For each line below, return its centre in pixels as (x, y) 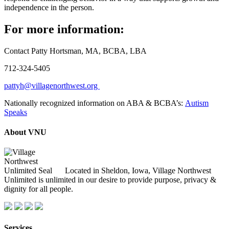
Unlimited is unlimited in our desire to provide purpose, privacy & (110, 180)
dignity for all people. (39, 189)
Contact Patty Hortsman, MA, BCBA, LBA (75, 51)
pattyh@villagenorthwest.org (52, 85)
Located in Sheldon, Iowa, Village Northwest (137, 171)
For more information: (64, 29)
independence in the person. (49, 7)
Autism (197, 103)
